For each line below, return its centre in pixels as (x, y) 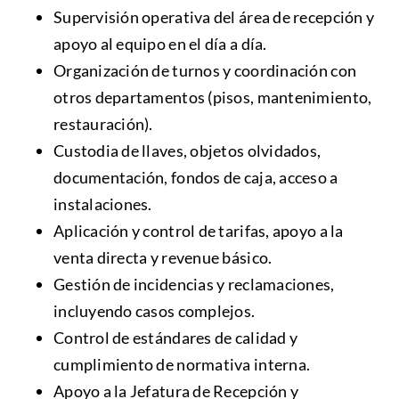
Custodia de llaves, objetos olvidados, (187, 151)
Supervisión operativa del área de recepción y (214, 17)
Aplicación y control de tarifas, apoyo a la (198, 231)
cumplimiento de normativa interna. (182, 365)
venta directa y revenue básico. (163, 258)
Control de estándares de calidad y (175, 338)
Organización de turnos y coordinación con (205, 71)
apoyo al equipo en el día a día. (160, 44)
